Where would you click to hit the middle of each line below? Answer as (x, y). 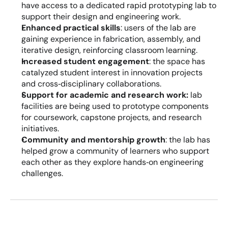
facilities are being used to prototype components (115, 106)
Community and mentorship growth (93, 140)
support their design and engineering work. (101, 17)
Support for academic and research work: (105, 95)
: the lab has (188, 140)
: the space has (177, 61)
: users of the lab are (158, 28)
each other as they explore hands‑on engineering (112, 162)
